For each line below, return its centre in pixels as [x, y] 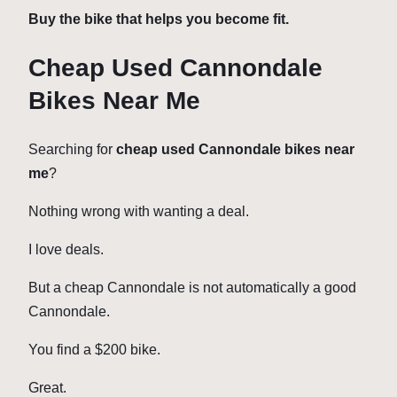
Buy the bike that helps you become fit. [159, 19]
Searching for [72, 150]
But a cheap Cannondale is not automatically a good [192, 288]
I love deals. [66, 250]
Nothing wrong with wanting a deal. [139, 212]
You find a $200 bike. [94, 350]
